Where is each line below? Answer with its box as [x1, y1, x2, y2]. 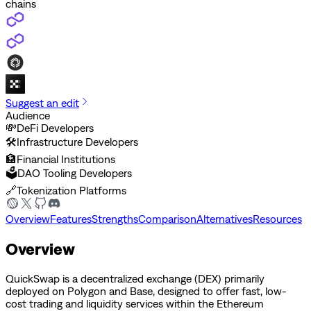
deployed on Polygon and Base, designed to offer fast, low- [6, 284, 286, 297]
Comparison [138, 212, 196, 225]
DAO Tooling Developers [17, 166, 132, 179]
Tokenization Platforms [17, 183, 126, 196]
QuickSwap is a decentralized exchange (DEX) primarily [6, 271, 264, 285]
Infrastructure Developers [17, 135, 138, 148]
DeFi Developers [17, 121, 94, 134]
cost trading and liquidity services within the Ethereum [6, 296, 264, 310]
